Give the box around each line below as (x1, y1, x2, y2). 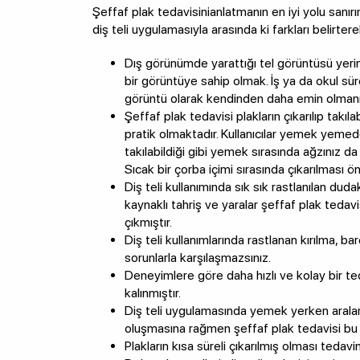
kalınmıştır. (124, 284, 181, 301)
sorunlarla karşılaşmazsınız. (124, 249, 271, 265)
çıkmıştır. (124, 214, 172, 230)
